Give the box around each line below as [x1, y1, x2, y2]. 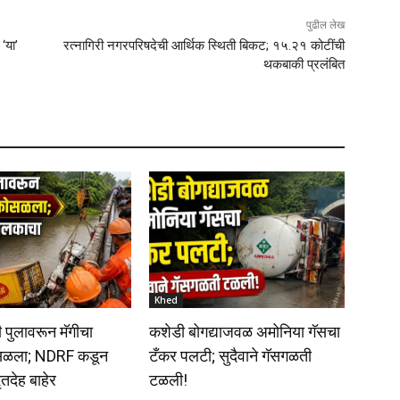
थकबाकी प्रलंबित [262, 55, 345, 72]
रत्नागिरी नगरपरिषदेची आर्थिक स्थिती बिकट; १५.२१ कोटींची [62, 37, 345, 54]
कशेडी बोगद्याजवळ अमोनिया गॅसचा [149, 321, 341, 341]
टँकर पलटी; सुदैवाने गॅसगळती [149, 346, 312, 365]
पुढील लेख [305, 18, 345, 31]
